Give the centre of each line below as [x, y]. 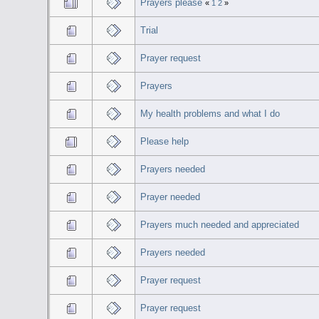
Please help [164, 141]
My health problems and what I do [210, 113]
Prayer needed [170, 197]
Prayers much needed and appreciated [219, 224]
